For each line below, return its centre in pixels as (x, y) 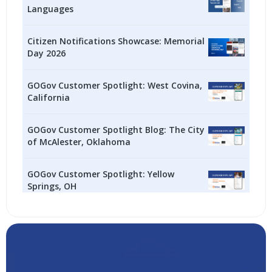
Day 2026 (47, 53)
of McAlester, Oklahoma (79, 141)
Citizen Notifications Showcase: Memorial (116, 41)
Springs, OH (52, 186)
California (49, 97)
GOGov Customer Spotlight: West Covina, (115, 85)
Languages (51, 8)
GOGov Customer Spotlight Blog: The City (116, 129)
